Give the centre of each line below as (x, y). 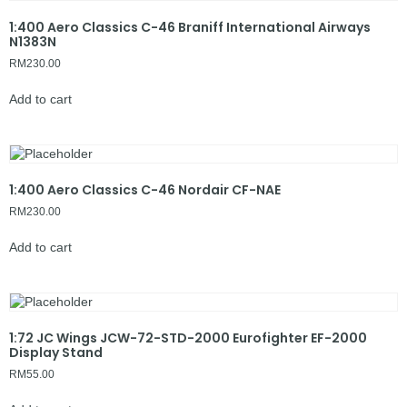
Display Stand (56, 352)
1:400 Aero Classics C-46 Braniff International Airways (190, 27)
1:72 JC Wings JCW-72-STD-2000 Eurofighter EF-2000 (188, 338)
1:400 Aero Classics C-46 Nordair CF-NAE (145, 189)
